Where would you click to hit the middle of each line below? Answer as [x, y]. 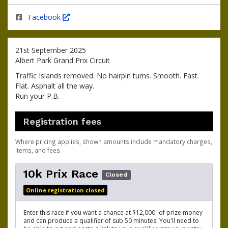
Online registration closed [65, 190]
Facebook [45, 17]
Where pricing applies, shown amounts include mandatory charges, [114, 141]
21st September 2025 [51, 50]
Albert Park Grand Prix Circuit [63, 60]
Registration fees [62, 121]
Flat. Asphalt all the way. [55, 86]
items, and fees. [38, 150]
